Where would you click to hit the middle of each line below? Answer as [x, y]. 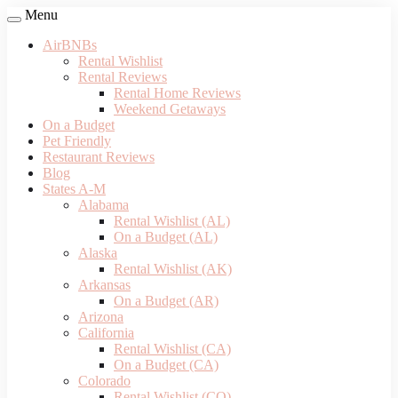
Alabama [103, 205]
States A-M [74, 189]
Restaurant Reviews [99, 157]
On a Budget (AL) [166, 237]
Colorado [104, 381]
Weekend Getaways [170, 109]
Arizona [101, 317]
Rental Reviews [123, 77]
